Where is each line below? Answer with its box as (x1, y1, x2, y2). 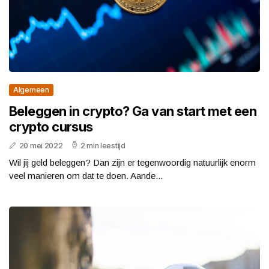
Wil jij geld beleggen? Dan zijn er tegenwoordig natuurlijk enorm (9, 157, 256, 168)
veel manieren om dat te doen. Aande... (9, 171, 163, 181)
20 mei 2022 (19, 141, 63, 151)
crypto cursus (9, 119, 93, 135)
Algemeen (13, 85, 49, 95)
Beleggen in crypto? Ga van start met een (9, 103, 257, 119)
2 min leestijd (80, 141, 125, 151)
